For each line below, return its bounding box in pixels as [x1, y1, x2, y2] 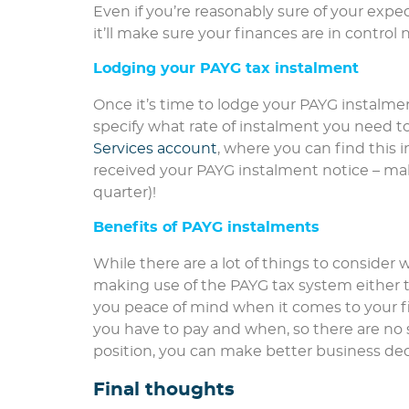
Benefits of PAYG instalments [93, 220, 320, 236]
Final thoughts [93, 380, 235, 399]
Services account [93, 142, 217, 157]
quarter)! [93, 185, 156, 201]
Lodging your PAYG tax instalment [93, 61, 359, 77]
